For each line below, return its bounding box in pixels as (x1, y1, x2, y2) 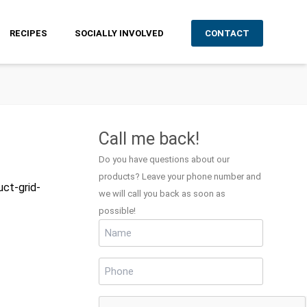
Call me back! (99, 129, 199, 149)
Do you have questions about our (99, 154, 230, 164)
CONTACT (205, 28, 249, 38)
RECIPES (10, 28, 47, 38)
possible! (99, 206, 136, 216)
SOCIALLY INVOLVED (75, 28, 164, 38)
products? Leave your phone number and (99, 171, 261, 182)
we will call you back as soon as (99, 188, 225, 199)
